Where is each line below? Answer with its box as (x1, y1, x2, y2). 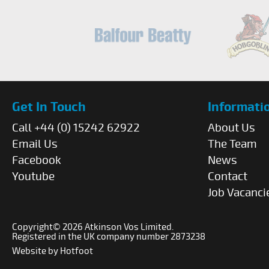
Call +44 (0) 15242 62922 (12, 121, 140, 136)
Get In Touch (12, 99, 86, 116)
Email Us (12, 137, 58, 152)
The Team (208, 137, 257, 152)
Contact (208, 169, 247, 184)
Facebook (12, 153, 61, 168)
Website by (12, 246, 60, 257)
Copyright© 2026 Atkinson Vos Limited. (12, 222, 174, 233)
